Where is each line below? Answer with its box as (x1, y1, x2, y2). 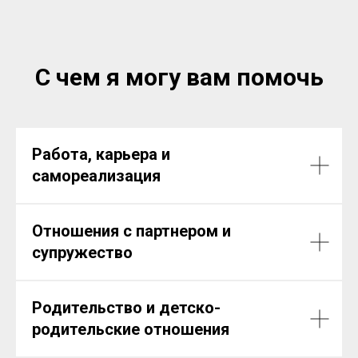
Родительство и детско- (32, 297, 221, 317)
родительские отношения (32, 319, 229, 339)
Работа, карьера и (32, 144, 170, 164)
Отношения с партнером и (32, 221, 231, 241)
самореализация (32, 165, 161, 185)
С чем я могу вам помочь (34, 62, 324, 91)
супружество (32, 242, 133, 262)
